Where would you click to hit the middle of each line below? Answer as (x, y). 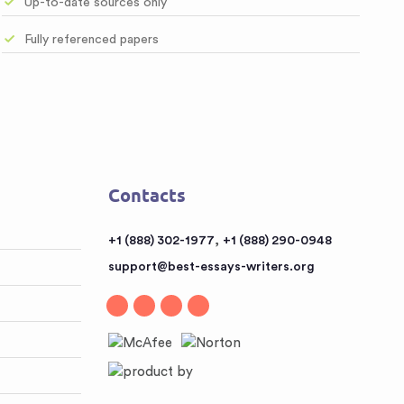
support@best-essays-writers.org (211, 267)
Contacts (147, 196)
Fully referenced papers (92, 40)
